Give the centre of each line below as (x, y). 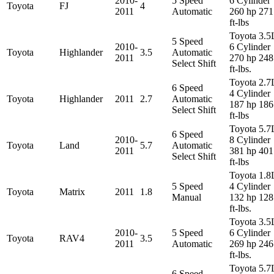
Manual (187, 197)
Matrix (72, 191)
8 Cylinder (250, 139)
